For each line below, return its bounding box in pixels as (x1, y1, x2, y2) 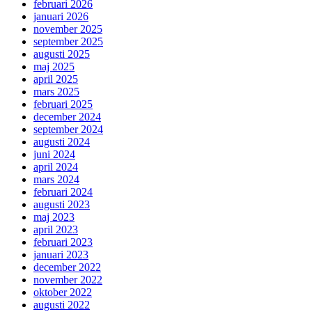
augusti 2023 (33, 198, 90, 210)
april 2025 (33, 72, 78, 85)
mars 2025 (33, 85, 79, 97)
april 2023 (33, 223, 78, 235)
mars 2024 (33, 173, 79, 185)
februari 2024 (33, 185, 93, 198)
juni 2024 (33, 148, 75, 160)
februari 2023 (33, 235, 93, 248)
